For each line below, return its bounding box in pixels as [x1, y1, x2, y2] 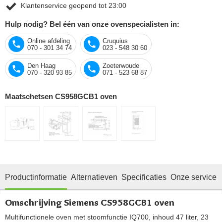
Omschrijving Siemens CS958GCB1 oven [5, 196, 174, 208]
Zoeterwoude [103, 61, 139, 69]
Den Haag [27, 61, 55, 69]
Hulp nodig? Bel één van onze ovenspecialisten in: [5, 19, 179, 28]
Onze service [170, 172, 217, 181]
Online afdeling [27, 37, 70, 45]
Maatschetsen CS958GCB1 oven [5, 92, 117, 101]
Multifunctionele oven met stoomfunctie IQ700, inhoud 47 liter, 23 [5, 213, 209, 221]
